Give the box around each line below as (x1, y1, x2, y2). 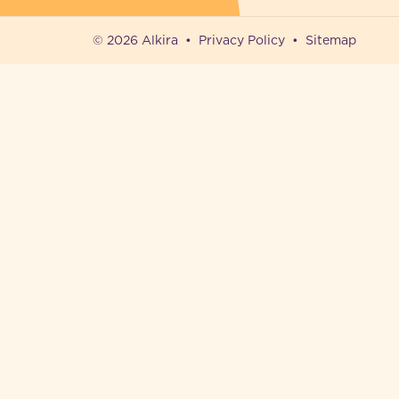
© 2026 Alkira (93, 31, 178, 49)
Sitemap (305, 31, 356, 49)
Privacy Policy (199, 31, 285, 49)
